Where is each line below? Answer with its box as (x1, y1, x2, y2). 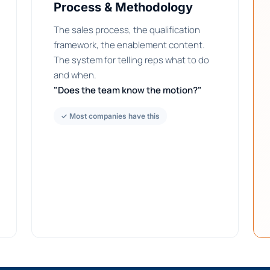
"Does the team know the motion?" (54, 84, 202, 97)
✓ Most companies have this (61, 111, 160, 121)
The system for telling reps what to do (54, 54, 209, 67)
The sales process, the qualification (54, 24, 200, 37)
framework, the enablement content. (54, 39, 205, 52)
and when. (54, 69, 96, 82)
